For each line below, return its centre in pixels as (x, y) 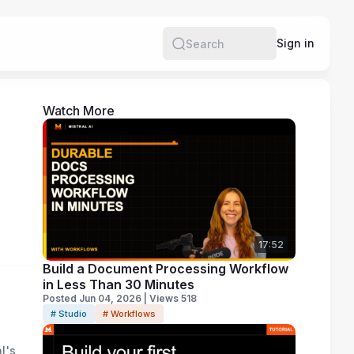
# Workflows (129, 314)
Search (204, 51)
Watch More (78, 111)
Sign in (296, 43)
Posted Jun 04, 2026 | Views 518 (119, 298)
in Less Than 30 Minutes (118, 284)
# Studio (68, 314)
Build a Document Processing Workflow (165, 269)
